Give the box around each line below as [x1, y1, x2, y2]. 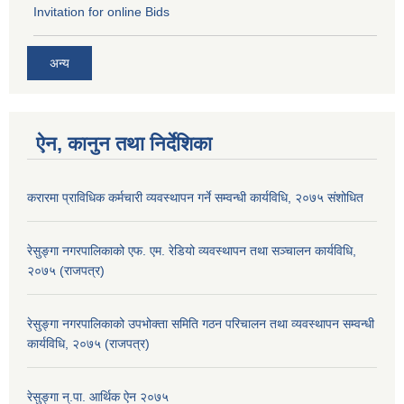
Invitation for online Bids [33, 5, 170, 20]
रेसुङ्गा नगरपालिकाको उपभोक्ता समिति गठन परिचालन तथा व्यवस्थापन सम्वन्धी [27, 316, 374, 331]
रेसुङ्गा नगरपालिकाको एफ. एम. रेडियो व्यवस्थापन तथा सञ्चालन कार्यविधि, [27, 243, 356, 258]
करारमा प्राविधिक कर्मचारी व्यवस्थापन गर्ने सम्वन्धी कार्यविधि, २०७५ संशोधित [27, 189, 363, 205]
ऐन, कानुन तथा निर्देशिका [36, 132, 212, 155]
